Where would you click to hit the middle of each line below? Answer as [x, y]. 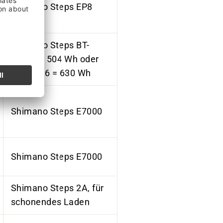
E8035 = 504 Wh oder [55, 59]
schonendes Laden [51, 202]
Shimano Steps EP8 [52, 7]
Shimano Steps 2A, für [57, 188]
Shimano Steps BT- [50, 45]
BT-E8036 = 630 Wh [52, 73]
